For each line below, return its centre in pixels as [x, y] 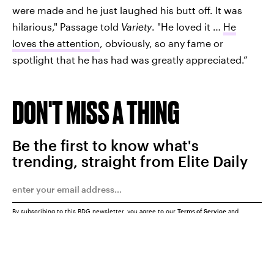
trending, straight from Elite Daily [130, 161]
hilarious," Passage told [67, 27]
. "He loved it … [187, 27]
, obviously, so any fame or [161, 43]
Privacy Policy [33, 218]
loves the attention [56, 43]
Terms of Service [202, 211]
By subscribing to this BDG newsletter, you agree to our [95, 211]
